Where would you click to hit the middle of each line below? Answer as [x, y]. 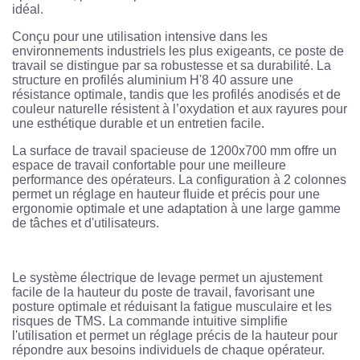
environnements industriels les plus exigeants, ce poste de [178, 51]
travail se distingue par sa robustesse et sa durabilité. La [172, 66]
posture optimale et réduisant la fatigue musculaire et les [172, 307]
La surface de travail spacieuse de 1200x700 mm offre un [174, 151]
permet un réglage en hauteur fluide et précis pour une [166, 194]
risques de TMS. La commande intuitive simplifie [150, 321]
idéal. [28, 10]
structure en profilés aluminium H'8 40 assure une [153, 80]
